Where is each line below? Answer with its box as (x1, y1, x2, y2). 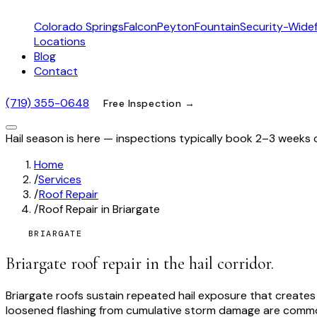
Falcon (124, 19, 157, 34)
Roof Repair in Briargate (39, 202, 160, 217)
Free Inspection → (103, 96, 195, 110)
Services (38, 172, 81, 188)
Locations (34, 34, 86, 49)
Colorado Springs (34, 19, 124, 34)
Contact (34, 64, 78, 79)
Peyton (157, 19, 195, 34)
